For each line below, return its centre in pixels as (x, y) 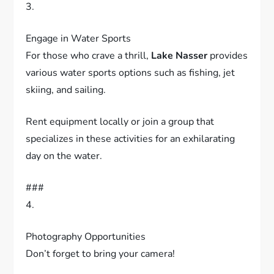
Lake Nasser (180, 72)
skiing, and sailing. (66, 106)
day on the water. (64, 172)
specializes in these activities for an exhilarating (131, 155)
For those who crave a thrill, (89, 72)
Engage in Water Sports (79, 55)
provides (228, 72)
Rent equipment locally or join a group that (120, 138)
